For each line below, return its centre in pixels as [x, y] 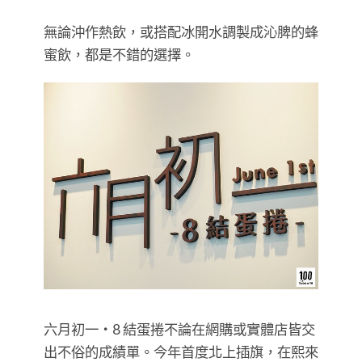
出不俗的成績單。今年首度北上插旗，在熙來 [181, 351]
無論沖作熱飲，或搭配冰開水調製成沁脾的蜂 [181, 32]
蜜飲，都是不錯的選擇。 [119, 55]
